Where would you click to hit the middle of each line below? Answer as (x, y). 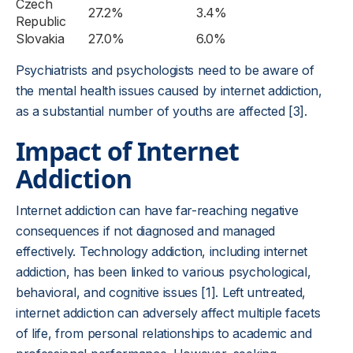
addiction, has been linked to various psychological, (163, 272)
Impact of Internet (128, 151)
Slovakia (40, 39)
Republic (41, 21)
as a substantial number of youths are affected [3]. (162, 111)
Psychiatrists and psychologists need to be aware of (165, 70)
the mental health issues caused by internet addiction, (169, 91)
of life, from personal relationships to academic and (164, 333)
